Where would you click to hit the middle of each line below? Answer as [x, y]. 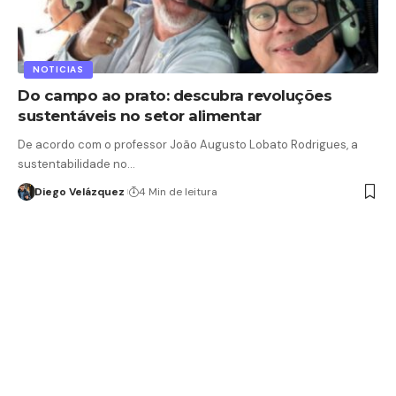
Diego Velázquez [79, 191]
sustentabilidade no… [76, 164]
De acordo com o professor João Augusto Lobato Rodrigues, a [188, 144]
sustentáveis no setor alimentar [141, 115]
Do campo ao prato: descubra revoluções [175, 95]
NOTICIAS [58, 69]
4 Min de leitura [178, 191]
